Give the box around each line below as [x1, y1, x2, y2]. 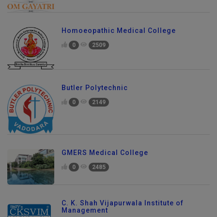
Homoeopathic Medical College [62, 27, 176, 35]
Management [62, 206, 108, 214]
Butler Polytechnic [62, 84, 128, 92]
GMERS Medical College [62, 149, 148, 157]
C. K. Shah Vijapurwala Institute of [62, 199, 184, 207]
